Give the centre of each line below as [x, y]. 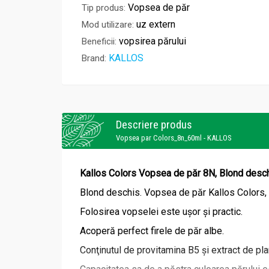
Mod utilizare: [108, 25]
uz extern [156, 25]
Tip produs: [104, 8]
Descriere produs [154, 125]
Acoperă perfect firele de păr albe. [152, 231]
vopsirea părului [153, 41]
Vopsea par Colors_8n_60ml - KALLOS [174, 138]
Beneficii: [99, 42]
